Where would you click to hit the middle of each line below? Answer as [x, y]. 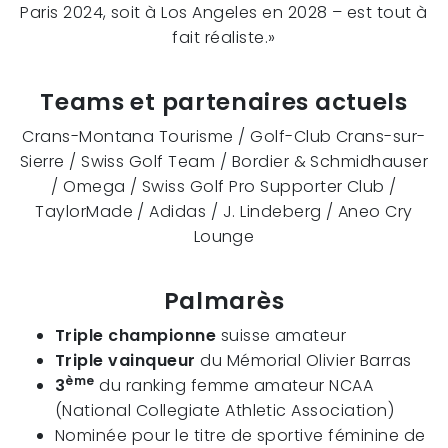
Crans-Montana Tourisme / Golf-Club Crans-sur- [224, 137]
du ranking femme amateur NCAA [234, 386]
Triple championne [136, 336]
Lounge [224, 237]
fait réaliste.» [224, 38]
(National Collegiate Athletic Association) [225, 411]
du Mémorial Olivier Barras [303, 361]
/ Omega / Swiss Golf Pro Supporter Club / [224, 187]
